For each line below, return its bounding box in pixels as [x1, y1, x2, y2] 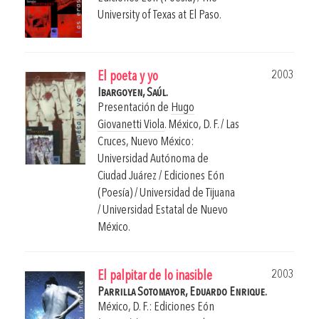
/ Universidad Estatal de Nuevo [98, 204, 228, 217]
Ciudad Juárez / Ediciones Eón [98, 170, 224, 183]
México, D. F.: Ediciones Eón [98, 301, 214, 314]
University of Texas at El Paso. [98, 9, 221, 22]
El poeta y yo [98, 70, 158, 85]
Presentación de [98, 102, 171, 115]
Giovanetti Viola [98, 119, 164, 132]
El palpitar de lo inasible [98, 270, 212, 284]
